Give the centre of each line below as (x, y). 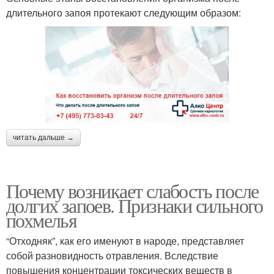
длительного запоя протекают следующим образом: (124, 13)
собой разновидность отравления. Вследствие (112, 255)
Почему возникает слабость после (132, 190)
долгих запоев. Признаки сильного (135, 205)
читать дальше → (43, 137)
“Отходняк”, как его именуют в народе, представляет (125, 240)
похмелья (42, 220)
